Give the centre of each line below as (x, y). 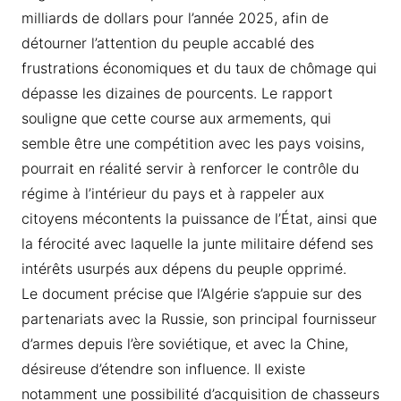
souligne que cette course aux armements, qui (176, 119)
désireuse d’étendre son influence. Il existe (163, 369)
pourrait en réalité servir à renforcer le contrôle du (190, 169)
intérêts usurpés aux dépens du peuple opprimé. (183, 269)
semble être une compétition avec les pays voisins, (192, 144)
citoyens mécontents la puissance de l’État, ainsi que (199, 219)
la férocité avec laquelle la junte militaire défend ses (197, 244)
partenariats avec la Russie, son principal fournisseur (199, 319)
